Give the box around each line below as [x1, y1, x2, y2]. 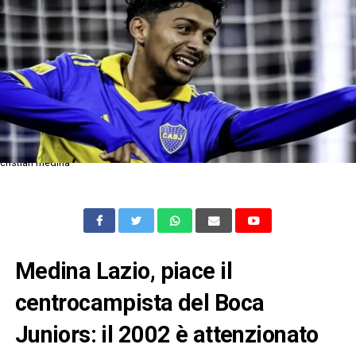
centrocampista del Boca [14, 288, 265, 316]
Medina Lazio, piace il [14, 257, 232, 284]
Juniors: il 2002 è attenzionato [14, 320, 319, 348]
